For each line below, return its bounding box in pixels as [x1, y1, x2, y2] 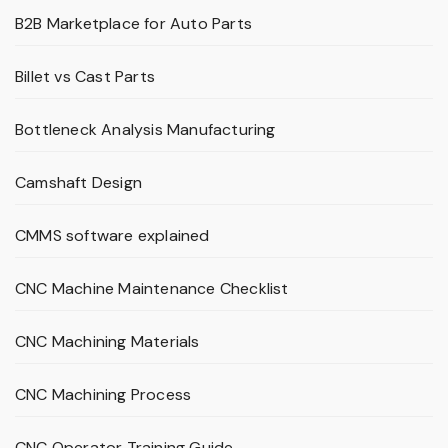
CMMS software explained [15, 225, 210, 247]
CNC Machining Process [15, 384, 192, 406]
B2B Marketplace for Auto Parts [15, 13, 252, 35]
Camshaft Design [15, 172, 142, 194]
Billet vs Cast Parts [15, 66, 155, 88]
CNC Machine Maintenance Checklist [15, 278, 289, 300]
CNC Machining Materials [15, 331, 200, 353]
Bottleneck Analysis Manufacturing [15, 119, 276, 141]
